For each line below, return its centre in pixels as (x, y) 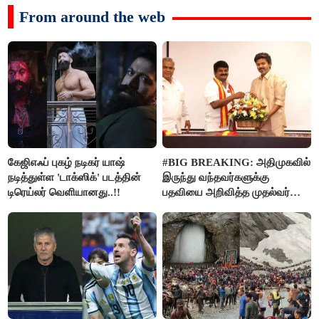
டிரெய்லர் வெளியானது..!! (64, 192)
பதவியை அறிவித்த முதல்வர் (226, 192)
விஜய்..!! (182, 207)
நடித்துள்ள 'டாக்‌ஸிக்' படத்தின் (75, 177)
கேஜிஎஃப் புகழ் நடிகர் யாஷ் (67, 162)
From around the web (93, 17)
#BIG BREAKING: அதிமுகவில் (237, 162)
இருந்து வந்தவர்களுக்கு (216, 177)
